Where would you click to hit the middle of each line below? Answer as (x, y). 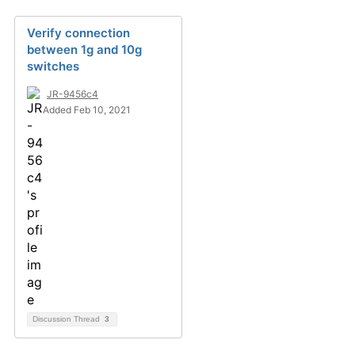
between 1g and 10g (84, 50)
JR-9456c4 (73, 94)
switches (53, 66)
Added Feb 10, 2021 (87, 110)
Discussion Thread (67, 319)
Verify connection (78, 33)
